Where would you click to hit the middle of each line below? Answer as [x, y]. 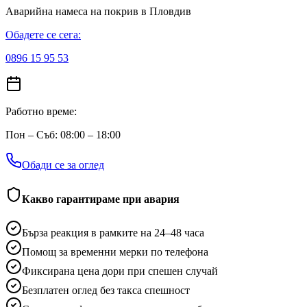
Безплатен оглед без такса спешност [106, 290]
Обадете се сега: [43, 35]
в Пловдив [166, 12]
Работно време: [41, 112]
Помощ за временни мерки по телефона [115, 251]
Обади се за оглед [63, 165]
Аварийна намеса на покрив [73, 12]
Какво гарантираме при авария [101, 199]
